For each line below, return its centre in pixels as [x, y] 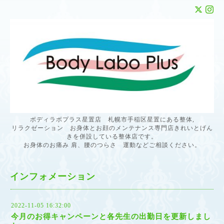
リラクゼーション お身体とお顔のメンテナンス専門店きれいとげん [112, 128]
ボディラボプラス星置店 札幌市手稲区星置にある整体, [112, 119]
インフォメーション [53, 176]
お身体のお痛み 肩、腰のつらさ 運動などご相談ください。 [112, 145]
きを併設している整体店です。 [112, 136]
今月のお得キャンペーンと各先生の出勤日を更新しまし [111, 216]
